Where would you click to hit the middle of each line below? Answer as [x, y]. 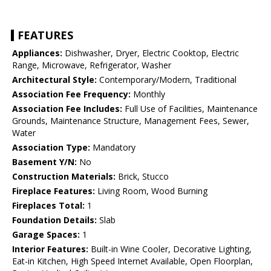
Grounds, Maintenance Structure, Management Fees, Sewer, [131, 121]
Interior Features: [50, 249]
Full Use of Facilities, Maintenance [190, 109]
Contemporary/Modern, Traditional [167, 80]
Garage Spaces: [46, 235]
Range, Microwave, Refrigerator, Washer [92, 65]
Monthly [148, 94]
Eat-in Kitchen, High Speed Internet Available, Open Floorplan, [132, 261]
